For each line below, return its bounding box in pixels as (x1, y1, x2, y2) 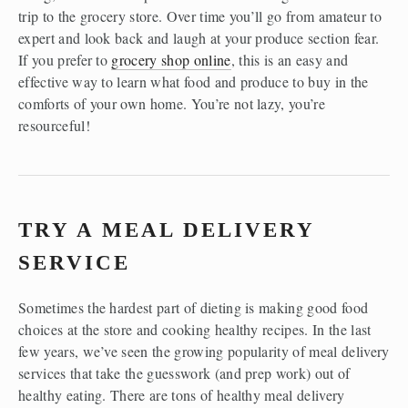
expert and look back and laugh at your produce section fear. (18, 27, 380, 47)
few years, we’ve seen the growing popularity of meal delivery (18, 341, 390, 361)
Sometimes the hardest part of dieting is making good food (18, 297, 369, 317)
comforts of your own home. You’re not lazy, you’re (18, 93, 326, 113)
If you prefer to (18, 49, 112, 69)
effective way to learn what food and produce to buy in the (18, 71, 369, 91)
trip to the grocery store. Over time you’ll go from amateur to (18, 5, 382, 25)
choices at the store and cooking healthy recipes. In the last (18, 319, 372, 339)
